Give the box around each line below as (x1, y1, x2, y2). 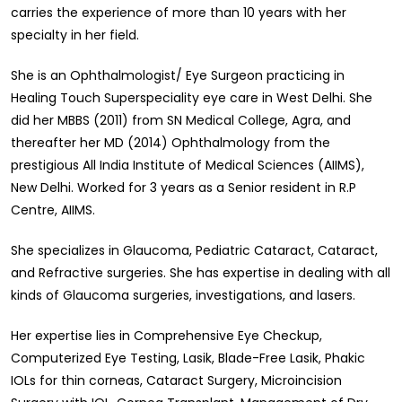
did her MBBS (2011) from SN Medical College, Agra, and (11, 111, 351, 130)
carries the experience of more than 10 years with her (11, 4, 346, 22)
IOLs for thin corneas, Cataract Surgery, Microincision (11, 371, 342, 390)
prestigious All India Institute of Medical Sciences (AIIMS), (11, 156, 364, 175)
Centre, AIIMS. (11, 201, 95, 220)
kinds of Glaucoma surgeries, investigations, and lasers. (11, 286, 355, 305)
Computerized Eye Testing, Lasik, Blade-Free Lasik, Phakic (11, 349, 365, 368)
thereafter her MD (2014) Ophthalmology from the (11, 134, 330, 153)
